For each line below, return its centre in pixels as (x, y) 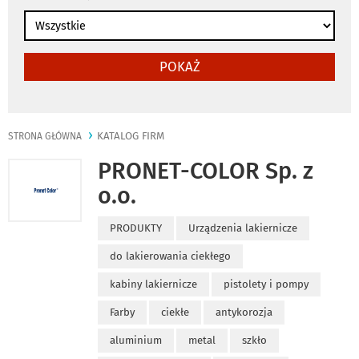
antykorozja (244, 313)
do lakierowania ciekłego (170, 256)
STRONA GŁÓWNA (45, 137)
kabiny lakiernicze (153, 284)
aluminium (136, 341)
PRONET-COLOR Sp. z (206, 171)
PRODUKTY (136, 228)
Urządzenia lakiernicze (243, 228)
